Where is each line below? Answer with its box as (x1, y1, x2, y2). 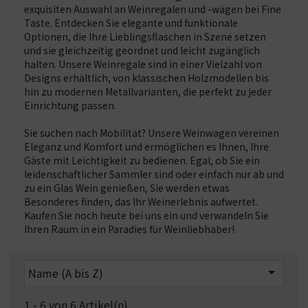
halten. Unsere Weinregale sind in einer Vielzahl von (24, 57, 262, 71)
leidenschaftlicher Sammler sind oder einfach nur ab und (24, 167, 284, 181)
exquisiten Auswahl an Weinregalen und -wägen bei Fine (24, 2, 281, 16)
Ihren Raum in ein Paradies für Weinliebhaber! (24, 222, 234, 236)
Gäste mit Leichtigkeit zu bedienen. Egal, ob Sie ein (24, 153, 260, 167)
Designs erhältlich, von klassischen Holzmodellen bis (24, 71, 269, 85)
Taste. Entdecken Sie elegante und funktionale (24, 16, 238, 30)
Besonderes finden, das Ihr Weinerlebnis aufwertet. (24, 195, 258, 208)
